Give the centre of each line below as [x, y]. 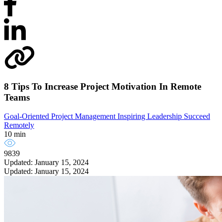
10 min [15, 134]
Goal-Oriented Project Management [61, 116]
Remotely [19, 125]
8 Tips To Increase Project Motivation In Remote [103, 86]
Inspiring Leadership [151, 116]
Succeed [197, 116]
